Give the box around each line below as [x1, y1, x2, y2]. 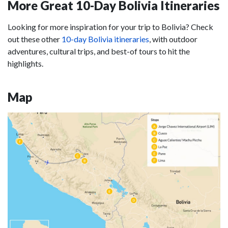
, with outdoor [149, 34, 197, 44]
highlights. [8, 59, 45, 69]
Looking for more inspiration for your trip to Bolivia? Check [8, 22, 213, 32]
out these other [8, 34, 62, 44]
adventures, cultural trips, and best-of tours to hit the [8, 46, 190, 56]
